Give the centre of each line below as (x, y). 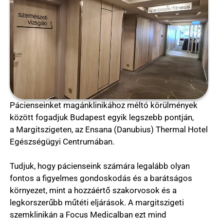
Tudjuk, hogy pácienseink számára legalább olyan (100, 166)
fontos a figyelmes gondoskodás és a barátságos (101, 178)
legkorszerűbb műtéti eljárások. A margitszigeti (97, 202)
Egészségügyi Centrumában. (62, 141)
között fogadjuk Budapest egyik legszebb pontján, (102, 117)
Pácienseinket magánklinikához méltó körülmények (104, 105)
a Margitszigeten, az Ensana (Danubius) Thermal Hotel (109, 129)
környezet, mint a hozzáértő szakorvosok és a (93, 190)
